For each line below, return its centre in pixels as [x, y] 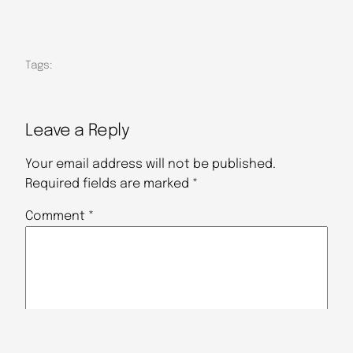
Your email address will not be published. [150, 165]
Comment [57, 217]
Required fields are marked [109, 184]
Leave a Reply [78, 131]
